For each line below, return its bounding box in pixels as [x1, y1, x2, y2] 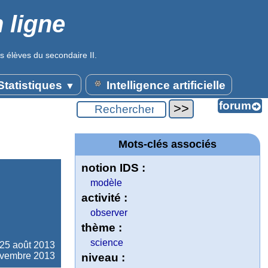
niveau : [81, 251, 126, 264]
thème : [81, 221, 123, 234]
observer [90, 208, 128, 218]
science [90, 237, 124, 248]
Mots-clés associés [118, 138, 217, 150]
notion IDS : [81, 162, 146, 174]
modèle [90, 178, 123, 188]
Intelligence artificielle [103, 79, 226, 92]
